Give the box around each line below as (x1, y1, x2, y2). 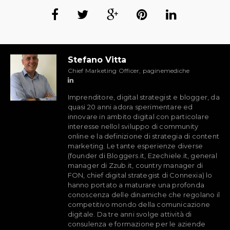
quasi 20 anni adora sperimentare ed (67, 103, 193, 111)
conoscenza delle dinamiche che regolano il (67, 190, 220, 199)
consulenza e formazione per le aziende (67, 220, 206, 228)
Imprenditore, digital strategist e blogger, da (67, 93, 220, 101)
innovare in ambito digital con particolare (67, 112, 209, 121)
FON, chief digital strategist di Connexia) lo (67, 171, 213, 179)
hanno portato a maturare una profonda (67, 181, 204, 189)
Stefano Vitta (67, 55, 126, 65)
